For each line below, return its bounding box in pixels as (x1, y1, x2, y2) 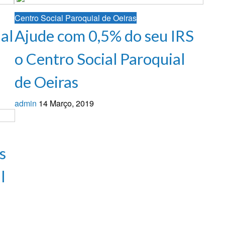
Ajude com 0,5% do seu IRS (15, 26, 194, 45)
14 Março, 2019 (39, 97, 94, 109)
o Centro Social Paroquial (15, 49, 185, 68)
